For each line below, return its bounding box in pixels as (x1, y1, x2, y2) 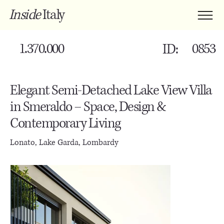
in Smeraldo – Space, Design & (10, 97, 166, 116)
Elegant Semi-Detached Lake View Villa (10, 81, 212, 99)
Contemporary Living (10, 114, 120, 132)
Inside (8, 5, 40, 24)
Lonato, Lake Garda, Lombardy (10, 136, 119, 148)
